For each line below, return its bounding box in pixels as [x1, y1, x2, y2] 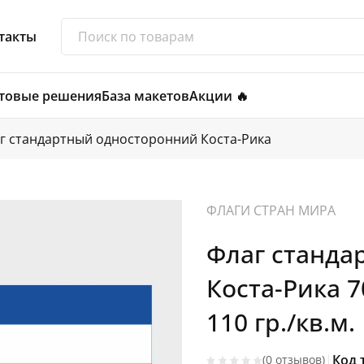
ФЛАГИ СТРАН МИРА [206, 201, 336, 219]
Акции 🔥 [189, 87, 249, 105]
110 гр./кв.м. [206, 305, 355, 340]
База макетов [102, 87, 189, 105]
